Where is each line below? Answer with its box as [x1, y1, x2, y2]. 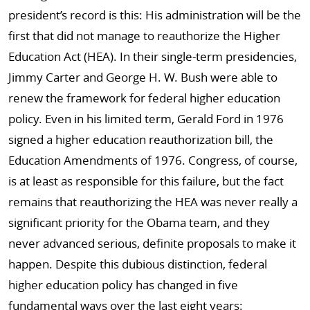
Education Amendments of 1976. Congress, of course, [8, 152, 298, 168]
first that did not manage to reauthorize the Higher [8, 28, 280, 44]
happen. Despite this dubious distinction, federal [8, 256, 267, 272]
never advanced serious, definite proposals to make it [8, 235, 296, 251]
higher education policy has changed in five [8, 277, 238, 293]
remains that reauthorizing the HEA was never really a [8, 194, 298, 210]
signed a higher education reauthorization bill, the [8, 131, 273, 147]
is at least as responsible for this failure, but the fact [8, 173, 284, 189]
